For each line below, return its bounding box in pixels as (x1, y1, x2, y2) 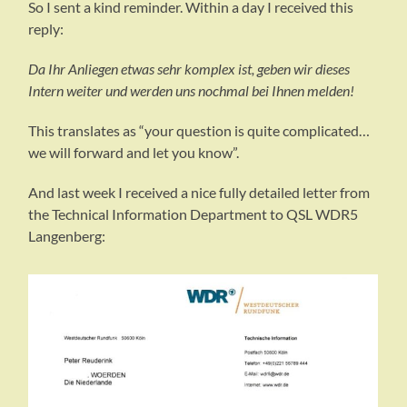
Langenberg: (28, 227, 106, 245)
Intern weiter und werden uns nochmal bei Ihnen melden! (28, 82, 355, 100)
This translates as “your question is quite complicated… (28, 122, 371, 140)
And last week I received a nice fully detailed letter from (28, 184, 371, 202)
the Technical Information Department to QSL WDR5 (28, 205, 359, 223)
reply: (28, 20, 65, 38)
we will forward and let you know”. (28, 144, 240, 162)
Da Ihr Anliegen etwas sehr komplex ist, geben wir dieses (28, 60, 351, 78)
